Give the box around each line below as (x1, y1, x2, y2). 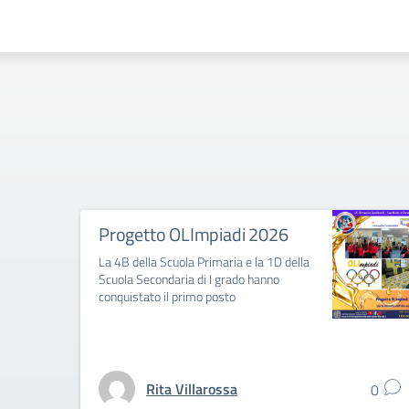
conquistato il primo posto (99, 287, 236, 306)
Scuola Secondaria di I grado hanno (99, 269, 279, 288)
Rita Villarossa (146, 378, 237, 400)
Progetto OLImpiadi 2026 (99, 220, 288, 248)
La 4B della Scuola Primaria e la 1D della (99, 252, 309, 271)
